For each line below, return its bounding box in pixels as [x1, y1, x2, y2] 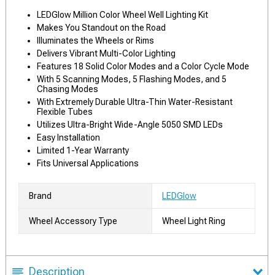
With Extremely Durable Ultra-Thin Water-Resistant [37, 97, 233, 107]
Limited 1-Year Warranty [37, 145, 129, 155]
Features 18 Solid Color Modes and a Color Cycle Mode [37, 61, 249, 71]
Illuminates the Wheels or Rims [37, 36, 154, 45]
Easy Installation [37, 133, 100, 142]
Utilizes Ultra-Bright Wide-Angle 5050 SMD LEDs [37, 120, 223, 130]
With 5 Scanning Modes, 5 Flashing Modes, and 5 [37, 74, 227, 84]
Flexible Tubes [37, 107, 93, 117]
